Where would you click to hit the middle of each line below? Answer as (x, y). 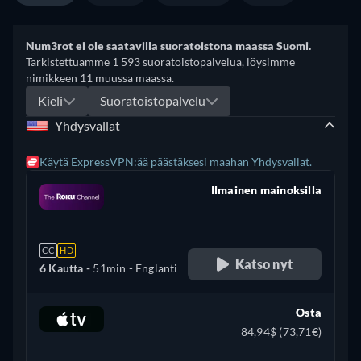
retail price (293, 209)
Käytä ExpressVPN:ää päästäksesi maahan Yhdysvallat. (176, 161)
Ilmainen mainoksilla (266, 189)
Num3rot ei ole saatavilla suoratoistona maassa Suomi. (168, 45)
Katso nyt (264, 263)
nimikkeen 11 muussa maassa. (100, 77)
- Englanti (152, 268)
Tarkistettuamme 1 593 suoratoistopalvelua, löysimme (160, 61)
